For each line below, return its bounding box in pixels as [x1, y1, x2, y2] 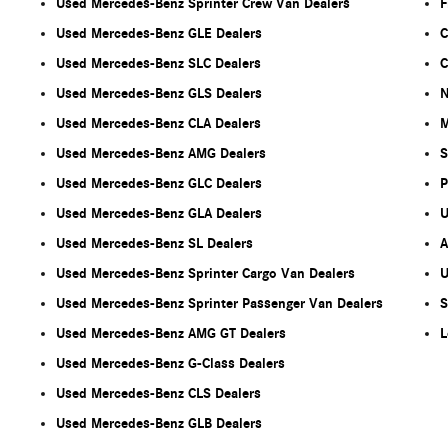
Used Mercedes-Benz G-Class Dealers [56, 354, 285, 372]
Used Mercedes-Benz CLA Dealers [56, 114, 261, 132]
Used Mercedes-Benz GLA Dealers [56, 204, 262, 222]
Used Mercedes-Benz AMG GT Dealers [56, 324, 286, 342]
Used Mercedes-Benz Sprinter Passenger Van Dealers [56, 294, 383, 312]
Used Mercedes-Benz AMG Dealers [56, 144, 266, 162]
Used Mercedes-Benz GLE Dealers [56, 24, 262, 42]
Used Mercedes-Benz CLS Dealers [56, 384, 261, 402]
